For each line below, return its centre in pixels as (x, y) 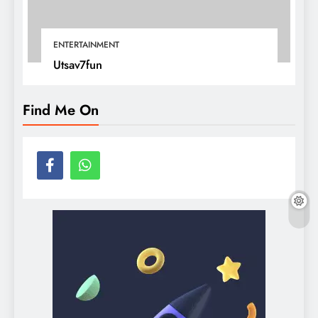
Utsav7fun (77, 65)
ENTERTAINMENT (86, 45)
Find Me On (61, 110)
